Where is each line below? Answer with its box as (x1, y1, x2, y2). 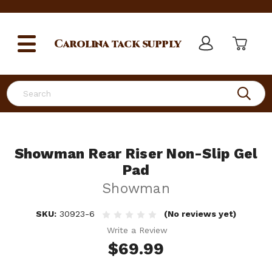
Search (7, 82, 35, 92)
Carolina (54, 36, 109, 52)
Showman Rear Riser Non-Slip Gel (14, 146, 258, 162)
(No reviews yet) (163, 209, 236, 219)
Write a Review (107, 225, 168, 235)
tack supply (109, 36, 182, 52)
